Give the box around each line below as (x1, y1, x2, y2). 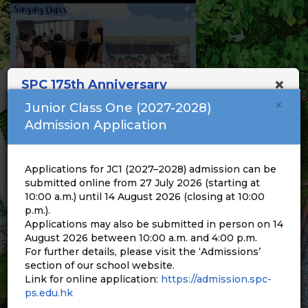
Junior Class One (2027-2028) (25, 100, 211, 115)
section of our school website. (25, 258, 175, 272)
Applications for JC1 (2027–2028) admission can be (25, 162, 276, 175)
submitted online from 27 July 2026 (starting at (25, 176, 260, 189)
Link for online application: (25, 272, 161, 285)
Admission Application (25, 117, 167, 133)
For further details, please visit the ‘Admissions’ (25, 245, 261, 258)
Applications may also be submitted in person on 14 (25, 217, 283, 230)
